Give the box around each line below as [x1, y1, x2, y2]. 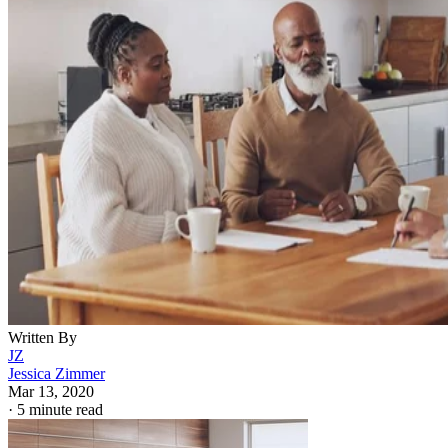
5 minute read [17, 401, 103, 418]
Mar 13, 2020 [8, 383, 94, 400]
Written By [8, 329, 77, 346]
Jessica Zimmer [8, 365, 105, 382]
